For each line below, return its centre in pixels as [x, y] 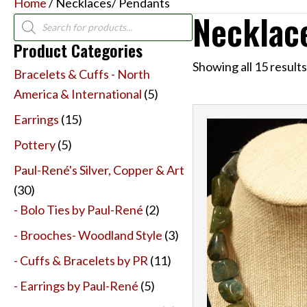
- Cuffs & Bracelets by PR [81, 260]
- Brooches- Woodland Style [88, 235]
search [31, 31]
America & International [78, 94]
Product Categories [78, 50]
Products [38, 19]
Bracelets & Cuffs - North [82, 74]
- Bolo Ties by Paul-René [78, 209]
